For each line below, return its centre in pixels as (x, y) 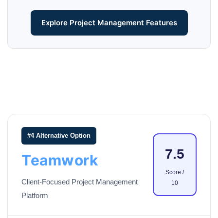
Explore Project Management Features (109, 23)
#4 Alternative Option (59, 136)
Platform (35, 196)
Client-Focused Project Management (80, 182)
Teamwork (60, 160)
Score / (175, 173)
